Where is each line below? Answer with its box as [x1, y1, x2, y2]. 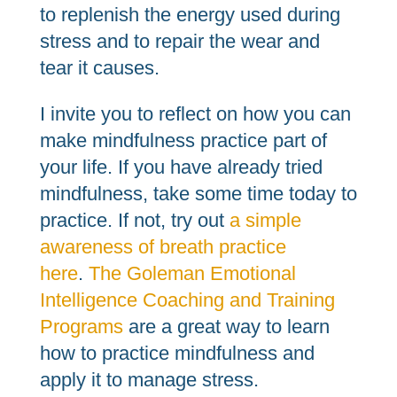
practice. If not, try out [39, 209, 230, 231]
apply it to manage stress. [39, 369, 259, 391]
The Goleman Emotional [88, 262, 296, 284]
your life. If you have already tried [39, 156, 323, 178]
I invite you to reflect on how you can [39, 103, 351, 125]
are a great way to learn [122, 315, 330, 338]
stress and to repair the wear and [39, 30, 320, 52]
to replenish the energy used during [39, 4, 340, 26]
